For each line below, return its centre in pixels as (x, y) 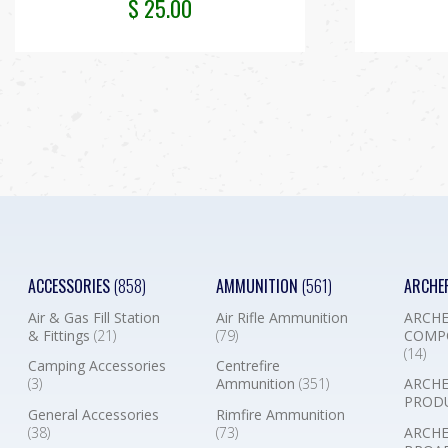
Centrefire (247, 366)
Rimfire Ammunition (280, 415)
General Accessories (94, 415)
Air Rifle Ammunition (281, 317)
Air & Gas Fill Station (94, 317)
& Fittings (61, 335)
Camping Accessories (97, 366)
